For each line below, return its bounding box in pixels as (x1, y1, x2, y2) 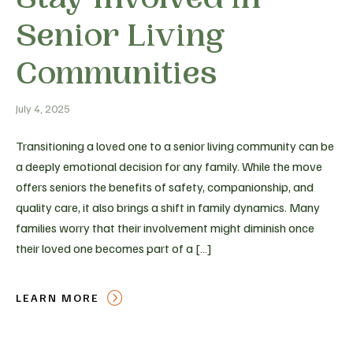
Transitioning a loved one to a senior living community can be (16, 138, 334, 154)
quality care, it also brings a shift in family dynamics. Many (16, 199, 320, 216)
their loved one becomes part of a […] (16, 240, 212, 257)
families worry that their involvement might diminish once (16, 220, 314, 236)
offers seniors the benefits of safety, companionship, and (16, 179, 314, 195)
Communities (16, 55, 217, 94)
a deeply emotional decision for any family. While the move (16, 158, 322, 175)
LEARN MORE (16, 291, 99, 305)
